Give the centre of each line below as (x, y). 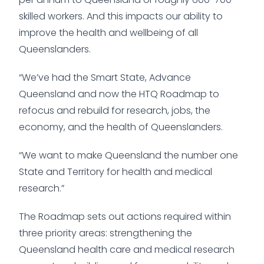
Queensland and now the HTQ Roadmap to (119, 94)
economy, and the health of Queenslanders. (121, 127)
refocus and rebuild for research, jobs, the (115, 110)
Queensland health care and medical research (127, 249)
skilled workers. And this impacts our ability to (121, 16)
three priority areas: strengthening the (105, 233)
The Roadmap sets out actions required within (125, 216)
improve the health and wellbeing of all (108, 32)
